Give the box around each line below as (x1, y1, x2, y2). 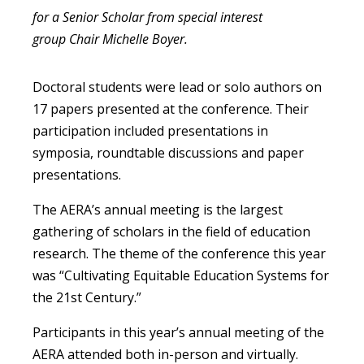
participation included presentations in (32, 122, 268, 141)
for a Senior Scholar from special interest (32, 8, 262, 27)
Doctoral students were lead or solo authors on (32, 78, 322, 97)
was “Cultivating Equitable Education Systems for (32, 266, 329, 285)
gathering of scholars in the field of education (32, 223, 310, 241)
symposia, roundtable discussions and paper (32, 144, 304, 162)
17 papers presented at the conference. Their (32, 100, 309, 119)
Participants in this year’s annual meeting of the (32, 323, 324, 342)
